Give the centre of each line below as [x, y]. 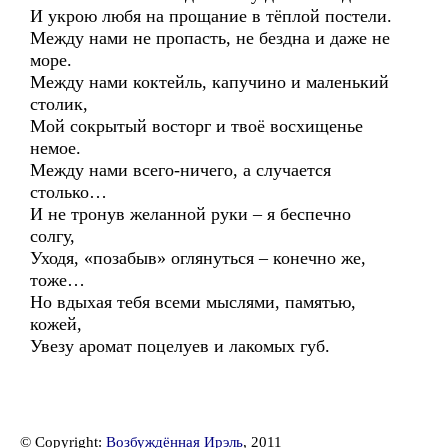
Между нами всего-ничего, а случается [180, 170]
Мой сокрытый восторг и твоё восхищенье [196, 126]
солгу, [52, 236]
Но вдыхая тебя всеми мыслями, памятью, [193, 302]
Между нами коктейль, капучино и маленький [209, 82]
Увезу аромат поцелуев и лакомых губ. [180, 346]
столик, [59, 104]
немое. [55, 148]
